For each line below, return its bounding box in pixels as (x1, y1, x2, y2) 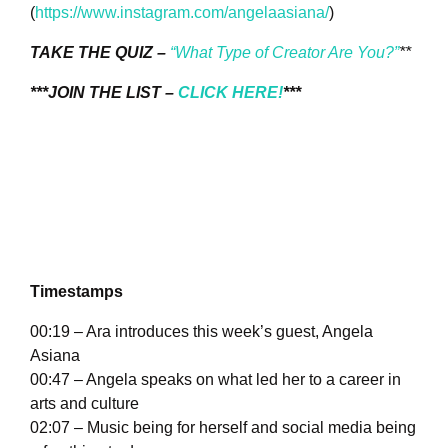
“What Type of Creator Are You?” (170, 44, 399, 62)
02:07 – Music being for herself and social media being (30, 419, 416, 437)
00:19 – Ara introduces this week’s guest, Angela (30, 323, 373, 341)
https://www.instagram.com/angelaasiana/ (35, 4, 329, 22)
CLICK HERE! (178, 84, 283, 102)
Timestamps (30, 283, 123, 301)
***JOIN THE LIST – (30, 84, 178, 102)
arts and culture (30, 395, 139, 413)
